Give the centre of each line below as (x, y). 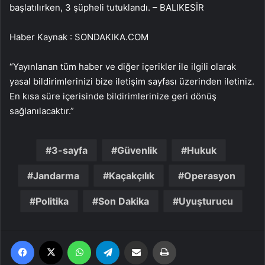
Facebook (52, 240)
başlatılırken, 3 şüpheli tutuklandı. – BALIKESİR (107, 7)
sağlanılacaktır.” (42, 111)
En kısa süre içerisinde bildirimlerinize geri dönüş (113, 96)
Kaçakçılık (131, 176)
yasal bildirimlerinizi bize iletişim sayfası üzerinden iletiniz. (132, 81)
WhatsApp (109, 240)
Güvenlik (137, 150)
